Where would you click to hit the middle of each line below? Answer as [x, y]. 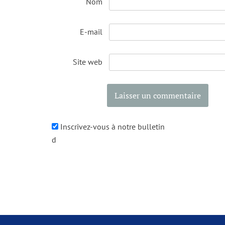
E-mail [91, 32]
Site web [88, 62]
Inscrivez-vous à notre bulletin [113, 127]
